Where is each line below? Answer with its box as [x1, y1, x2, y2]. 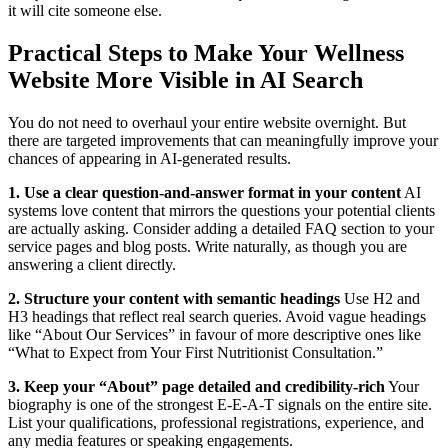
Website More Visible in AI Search [8, 66, 363, 93]
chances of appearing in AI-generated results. [8, 149, 291, 167]
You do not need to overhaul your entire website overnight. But [8, 113, 406, 131]
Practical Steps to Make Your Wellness [8, 39, 404, 66]
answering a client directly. [8, 255, 176, 273]
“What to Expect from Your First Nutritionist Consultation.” [8, 343, 383, 361]
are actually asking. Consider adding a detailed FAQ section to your [8, 219, 434, 237]
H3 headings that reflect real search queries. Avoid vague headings [8, 307, 426, 325]
